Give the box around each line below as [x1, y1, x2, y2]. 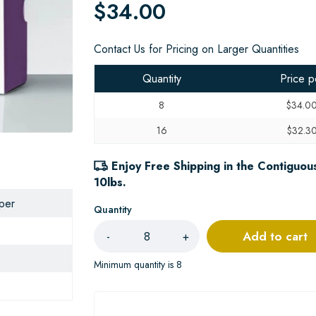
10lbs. [94, 174, 127, 190]
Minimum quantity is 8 [94, 257, 183, 272]
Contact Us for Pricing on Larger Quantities [94, 41, 300, 57]
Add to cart [243, 228, 308, 245]
